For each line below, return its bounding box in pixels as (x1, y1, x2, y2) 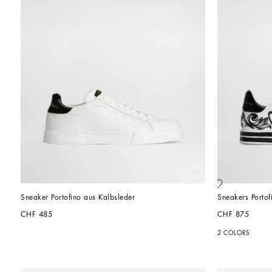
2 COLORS (217, 230, 250, 237)
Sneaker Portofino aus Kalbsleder (21, 194, 135, 202)
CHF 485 (21, 211, 53, 219)
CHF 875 (217, 211, 250, 219)
